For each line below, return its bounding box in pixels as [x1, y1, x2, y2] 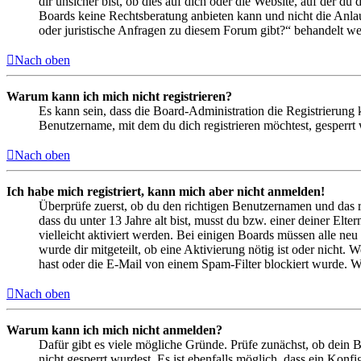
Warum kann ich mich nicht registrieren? [6, 89, 232, 104]
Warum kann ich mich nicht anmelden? [6, 323, 222, 338]
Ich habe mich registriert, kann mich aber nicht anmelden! [6, 185, 325, 199]
